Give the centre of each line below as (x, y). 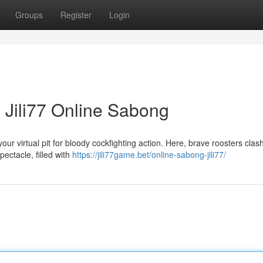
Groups (29, 15)
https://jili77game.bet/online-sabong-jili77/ (149, 154)
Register (76, 15)
